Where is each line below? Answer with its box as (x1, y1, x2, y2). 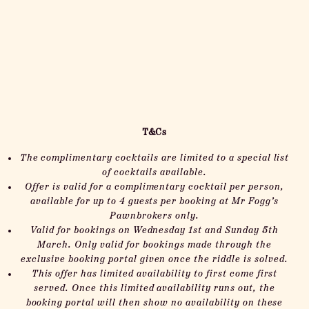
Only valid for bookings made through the (74, 240, 272, 250)
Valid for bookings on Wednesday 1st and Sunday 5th (30, 226, 279, 236)
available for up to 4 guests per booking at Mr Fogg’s (30, 197, 279, 207)
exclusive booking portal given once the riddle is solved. (21, 255, 288, 265)
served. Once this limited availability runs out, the (34, 283, 275, 294)
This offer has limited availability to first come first (31, 269, 278, 279)
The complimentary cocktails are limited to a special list (19, 153, 290, 163)
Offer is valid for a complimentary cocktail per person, (25, 182, 284, 192)
